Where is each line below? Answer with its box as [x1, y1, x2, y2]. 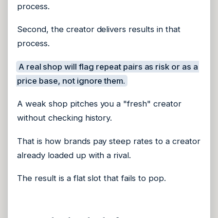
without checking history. [17, 113, 112, 123]
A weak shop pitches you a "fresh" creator [17, 99, 182, 109]
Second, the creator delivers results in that [17, 24, 181, 35]
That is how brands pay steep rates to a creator [17, 136, 200, 146]
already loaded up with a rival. [17, 150, 131, 160]
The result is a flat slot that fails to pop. [17, 173, 166, 183]
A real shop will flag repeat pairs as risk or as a [18, 61, 199, 72]
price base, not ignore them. [17, 75, 126, 86]
